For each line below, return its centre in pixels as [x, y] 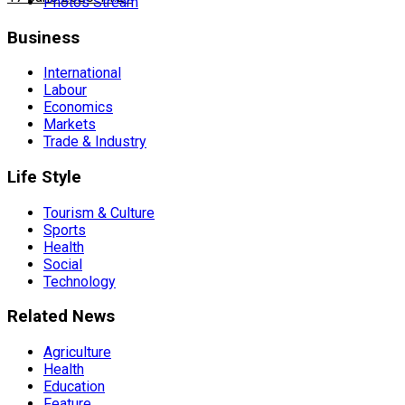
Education [74, 387]
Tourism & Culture [99, 212]
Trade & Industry [95, 142]
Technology [80, 281]
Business [43, 38]
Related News [61, 317]
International [82, 73]
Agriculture [77, 353]
